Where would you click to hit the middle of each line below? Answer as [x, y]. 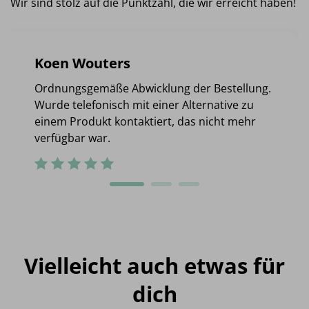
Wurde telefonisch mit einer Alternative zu [144, 105]
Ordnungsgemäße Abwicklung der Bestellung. [153, 89]
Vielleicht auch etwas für [154, 266]
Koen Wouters [83, 63]
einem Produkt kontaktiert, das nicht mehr [146, 122]
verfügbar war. [73, 138]
